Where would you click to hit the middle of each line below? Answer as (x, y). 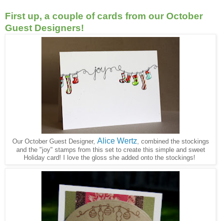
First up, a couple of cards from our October (104, 16)
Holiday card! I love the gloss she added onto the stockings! (110, 157)
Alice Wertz (117, 141)
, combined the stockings (173, 141)
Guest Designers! (44, 28)
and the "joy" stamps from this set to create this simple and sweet (110, 149)
